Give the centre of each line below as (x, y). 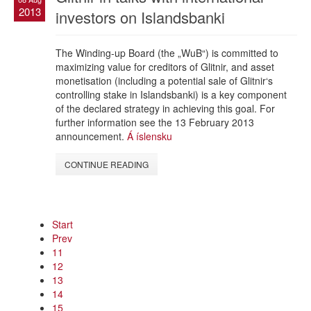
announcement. (91, 136)
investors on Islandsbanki (140, 17)
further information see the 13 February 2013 (155, 122)
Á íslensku (150, 136)
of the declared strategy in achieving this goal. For (165, 108)
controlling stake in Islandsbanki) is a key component (171, 94)
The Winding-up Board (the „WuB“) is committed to (167, 52)
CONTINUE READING (107, 164)
